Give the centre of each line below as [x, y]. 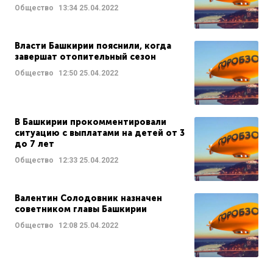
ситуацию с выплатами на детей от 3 [100, 133]
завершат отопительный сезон [85, 57]
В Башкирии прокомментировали [90, 122]
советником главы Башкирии [81, 210]
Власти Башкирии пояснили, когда [93, 46]
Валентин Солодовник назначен [88, 199]
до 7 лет [34, 144]
